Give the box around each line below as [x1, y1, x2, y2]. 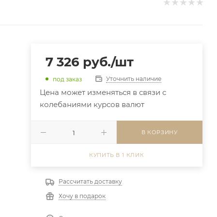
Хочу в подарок [58, 192, 106, 200]
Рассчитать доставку [58, 178, 122, 185]
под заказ [52, 75, 82, 83]
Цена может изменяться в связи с [39, 88, 166, 97]
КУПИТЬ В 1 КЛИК [89, 152, 144, 158]
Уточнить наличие [106, 75, 161, 82]
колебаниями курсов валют [39, 100, 144, 109]
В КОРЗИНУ [141, 129, 178, 136]
